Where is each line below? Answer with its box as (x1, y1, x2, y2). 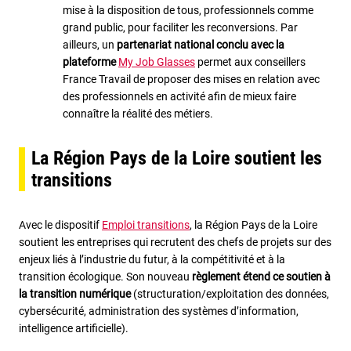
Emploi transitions (102, 218, 190, 231)
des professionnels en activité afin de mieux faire (63, 89, 296, 103)
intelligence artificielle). (19, 321, 131, 335)
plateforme (63, 55, 116, 68)
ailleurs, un (63, 38, 117, 51)
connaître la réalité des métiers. (63, 107, 213, 120)
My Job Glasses (118, 55, 195, 68)
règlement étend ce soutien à (192, 270, 331, 283)
